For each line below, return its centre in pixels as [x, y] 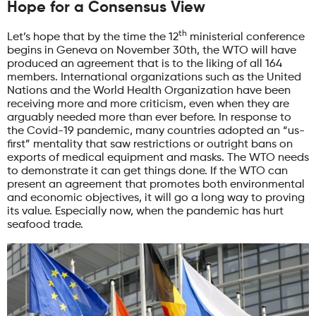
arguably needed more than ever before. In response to [149, 117]
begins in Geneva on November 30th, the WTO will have [152, 50]
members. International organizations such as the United [154, 77]
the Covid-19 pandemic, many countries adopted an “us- [156, 131]
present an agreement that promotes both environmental [156, 184]
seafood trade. [45, 225]
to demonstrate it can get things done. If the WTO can [147, 171]
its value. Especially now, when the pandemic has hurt [145, 211]
